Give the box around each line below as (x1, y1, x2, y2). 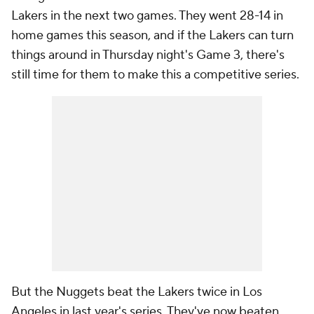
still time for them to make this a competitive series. (11, 67, 302, 83)
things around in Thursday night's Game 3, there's (11, 47, 285, 63)
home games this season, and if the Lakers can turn (11, 27, 294, 43)
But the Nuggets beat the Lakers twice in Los (11, 284, 262, 300)
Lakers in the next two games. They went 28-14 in (11, 8, 283, 24)
